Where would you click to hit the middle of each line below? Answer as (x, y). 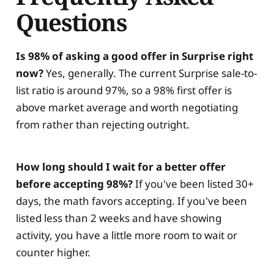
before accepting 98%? (74, 184)
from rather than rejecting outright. (102, 125)
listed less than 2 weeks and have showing (118, 218)
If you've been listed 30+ (193, 184)
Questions (71, 22)
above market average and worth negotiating (127, 108)
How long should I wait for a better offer (120, 167)
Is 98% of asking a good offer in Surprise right (134, 56)
